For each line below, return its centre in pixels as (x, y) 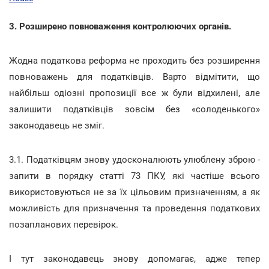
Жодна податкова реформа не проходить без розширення (134, 61)
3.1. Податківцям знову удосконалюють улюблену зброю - (134, 160)
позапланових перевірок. (64, 225)
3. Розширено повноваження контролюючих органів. (120, 26)
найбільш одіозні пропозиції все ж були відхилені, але (134, 93)
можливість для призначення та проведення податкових (134, 208)
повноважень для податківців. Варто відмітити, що (134, 77)
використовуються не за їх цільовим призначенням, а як (134, 192)
